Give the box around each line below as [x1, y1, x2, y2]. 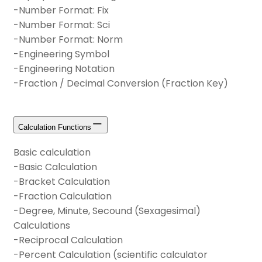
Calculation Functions [18, 122, 91, 132]
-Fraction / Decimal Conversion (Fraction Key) [13, 77, 228, 91]
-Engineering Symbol [13, 47, 109, 61]
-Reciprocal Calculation [13, 233, 123, 247]
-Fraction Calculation [13, 189, 112, 204]
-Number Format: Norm [13, 33, 123, 47]
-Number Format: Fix [13, 4, 109, 18]
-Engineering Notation [13, 62, 115, 76]
